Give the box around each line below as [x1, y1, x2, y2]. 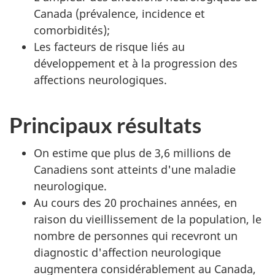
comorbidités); [34, 22, 110, 37]
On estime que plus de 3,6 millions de [34, 145, 231, 160]
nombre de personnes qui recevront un [34, 228, 238, 243]
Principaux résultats [9, 111, 201, 137]
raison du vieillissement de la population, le [34, 212, 261, 227]
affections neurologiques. [34, 72, 167, 87]
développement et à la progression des [34, 55, 238, 71]
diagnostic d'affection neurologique [34, 245, 221, 260]
